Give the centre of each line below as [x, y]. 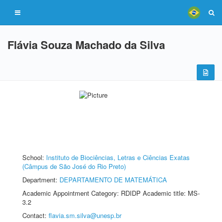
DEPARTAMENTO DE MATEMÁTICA [113, 180]
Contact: [35, 215]
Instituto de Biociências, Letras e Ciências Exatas [118, 157]
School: [34, 157]
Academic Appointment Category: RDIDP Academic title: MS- [111, 193]
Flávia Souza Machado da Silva [86, 45]
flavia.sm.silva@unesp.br [85, 215]
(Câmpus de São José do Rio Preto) [74, 166]
